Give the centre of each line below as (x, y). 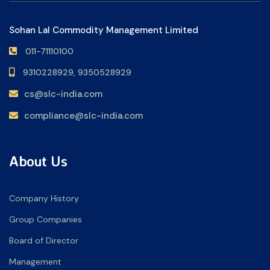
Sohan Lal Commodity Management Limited (104, 30)
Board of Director (44, 240)
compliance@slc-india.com (83, 116)
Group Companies (46, 219)
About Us (38, 161)
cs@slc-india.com (63, 94)
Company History (44, 198)
